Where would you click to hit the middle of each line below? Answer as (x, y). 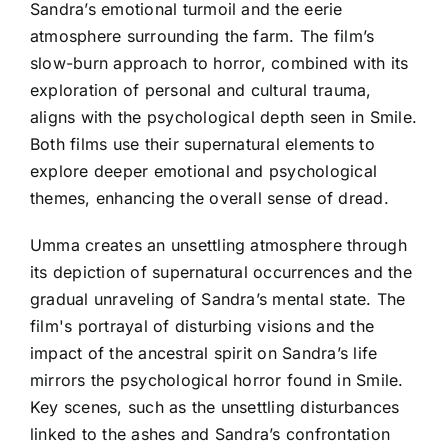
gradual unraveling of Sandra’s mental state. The (218, 298)
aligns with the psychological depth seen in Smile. (223, 116)
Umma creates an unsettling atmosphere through (218, 244)
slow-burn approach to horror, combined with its (219, 62)
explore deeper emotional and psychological (204, 170)
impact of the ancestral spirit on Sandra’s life (204, 352)
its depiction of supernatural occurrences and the (221, 271)
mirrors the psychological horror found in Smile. (217, 379)
